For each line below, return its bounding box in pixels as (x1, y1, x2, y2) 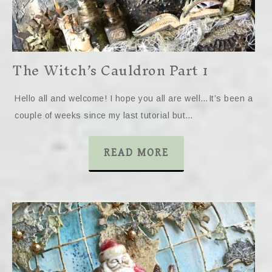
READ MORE (103, 146, 169, 159)
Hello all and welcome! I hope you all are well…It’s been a (15, 93, 253, 103)
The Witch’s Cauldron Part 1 (12, 55, 209, 86)
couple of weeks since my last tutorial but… (15, 110, 194, 120)
